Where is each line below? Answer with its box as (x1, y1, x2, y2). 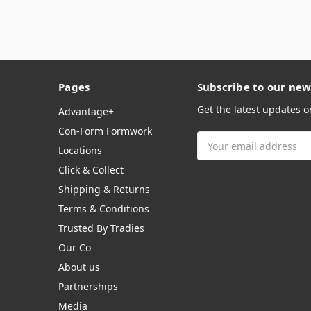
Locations (58, 144, 102, 157)
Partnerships (58, 280, 118, 293)
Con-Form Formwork (58, 124, 152, 137)
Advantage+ (58, 105, 114, 118)
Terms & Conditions (58, 202, 149, 215)
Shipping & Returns (58, 183, 150, 196)
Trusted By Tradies (58, 221, 144, 235)
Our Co (58, 241, 91, 254)
